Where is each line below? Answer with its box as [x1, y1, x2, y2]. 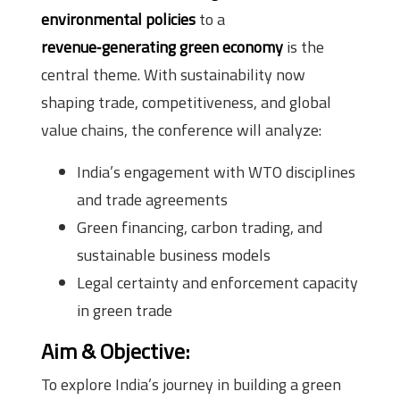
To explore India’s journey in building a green [41, 371, 341, 396]
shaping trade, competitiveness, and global [41, 89, 331, 114]
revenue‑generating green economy [41, 34, 283, 59]
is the [283, 34, 324, 59]
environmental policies [41, 6, 196, 31]
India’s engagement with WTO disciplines [77, 159, 355, 184]
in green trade [77, 297, 172, 322]
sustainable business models [77, 242, 271, 267]
